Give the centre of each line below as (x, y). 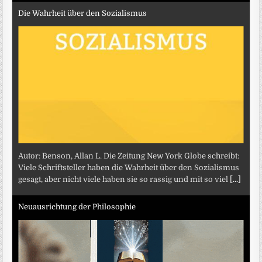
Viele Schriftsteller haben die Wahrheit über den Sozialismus (129, 168)
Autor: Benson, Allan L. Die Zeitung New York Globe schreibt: (129, 156)
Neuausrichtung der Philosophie (77, 206)
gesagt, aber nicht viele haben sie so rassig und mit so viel (124, 180)
